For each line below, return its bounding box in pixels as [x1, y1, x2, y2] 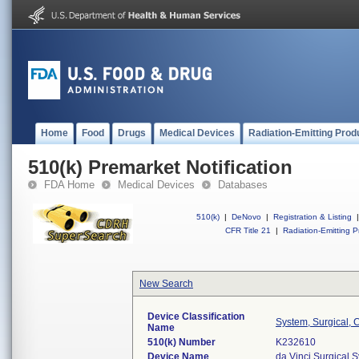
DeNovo [232, 212, 261, 221]
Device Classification [147, 311, 244, 322]
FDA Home [44, 179, 95, 191]
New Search [139, 278, 193, 289]
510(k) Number [147, 337, 216, 348]
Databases [218, 179, 268, 191]
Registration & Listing [273, 212, 352, 221]
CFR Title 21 [225, 226, 271, 235]
